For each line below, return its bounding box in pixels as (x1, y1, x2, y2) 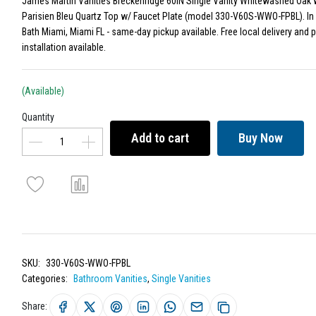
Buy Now (238, 130, 283, 145)
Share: (21, 300, 47, 312)
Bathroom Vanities (73, 273, 147, 284)
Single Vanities (151, 273, 211, 284)
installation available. (21, 42, 106, 53)
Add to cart (130, 130, 189, 145)
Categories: (21, 273, 68, 284)
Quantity (21, 111, 54, 123)
